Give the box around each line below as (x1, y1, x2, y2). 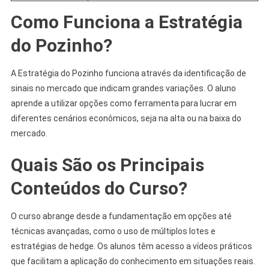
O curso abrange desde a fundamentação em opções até (10, 211, 232, 221)
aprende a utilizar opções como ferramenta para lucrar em (10, 98, 237, 108)
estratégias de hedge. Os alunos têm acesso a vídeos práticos (10, 241, 252, 251)
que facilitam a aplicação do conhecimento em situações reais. (10, 256, 255, 266)
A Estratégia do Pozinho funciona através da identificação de (10, 68, 246, 78)
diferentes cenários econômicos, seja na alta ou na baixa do (10, 113, 241, 123)
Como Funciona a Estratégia (10, 11, 243, 32)
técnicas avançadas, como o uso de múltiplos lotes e (10, 226, 216, 236)
